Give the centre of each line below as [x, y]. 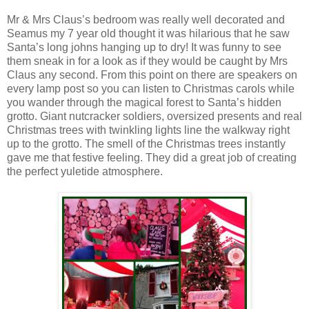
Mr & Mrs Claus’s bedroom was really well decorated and [146, 20]
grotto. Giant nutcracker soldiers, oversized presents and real [154, 117]
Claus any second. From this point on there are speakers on [152, 75]
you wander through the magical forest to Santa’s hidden [144, 103]
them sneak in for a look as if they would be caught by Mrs [147, 61]
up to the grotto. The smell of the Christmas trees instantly [146, 144]
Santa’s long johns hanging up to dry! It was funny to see [144, 48]
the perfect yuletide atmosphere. [85, 172]
